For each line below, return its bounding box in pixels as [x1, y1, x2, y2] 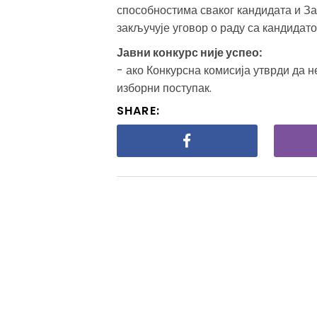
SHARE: [116, 103, 161, 120]
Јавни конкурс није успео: [116, 45, 262, 62]
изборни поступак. [116, 80, 212, 97]
